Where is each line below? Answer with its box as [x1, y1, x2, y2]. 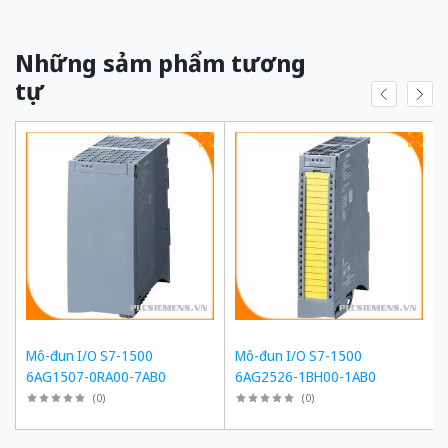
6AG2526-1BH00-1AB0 [235, 367, 376, 386]
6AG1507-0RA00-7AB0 [26, 367, 166, 386]
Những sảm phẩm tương [15, 46, 306, 79]
